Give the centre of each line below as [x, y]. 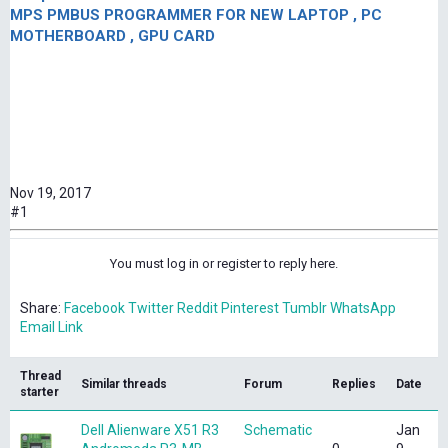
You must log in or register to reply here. [224, 264]
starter [39, 392]
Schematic [278, 430]
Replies [354, 384]
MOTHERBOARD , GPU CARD [112, 36]
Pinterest [250, 308]
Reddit [197, 308]
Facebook [94, 308]
